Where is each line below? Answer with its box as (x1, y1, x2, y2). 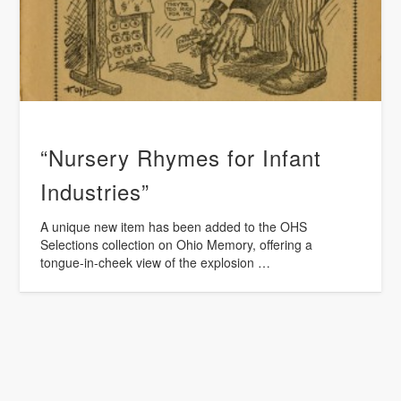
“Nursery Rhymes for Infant (40, 141, 322, 173)
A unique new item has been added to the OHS (40, 217, 308, 235)
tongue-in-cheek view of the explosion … (40, 252, 271, 271)
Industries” (40, 175, 150, 207)
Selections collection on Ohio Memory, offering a (40, 235, 313, 253)
